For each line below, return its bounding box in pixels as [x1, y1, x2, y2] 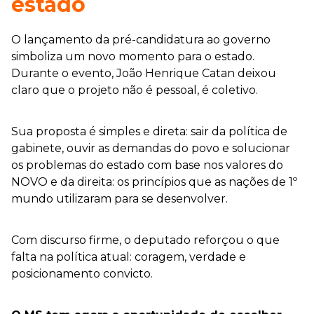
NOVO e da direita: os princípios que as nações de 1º [11, 175, 297, 189]
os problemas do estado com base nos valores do [11, 158, 283, 172]
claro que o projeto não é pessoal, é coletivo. [11, 83, 258, 97]
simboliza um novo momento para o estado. [11, 49, 254, 63]
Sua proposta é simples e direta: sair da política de [11, 124, 287, 138]
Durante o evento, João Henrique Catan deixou [11, 66, 276, 80]
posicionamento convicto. [11, 266, 153, 280]
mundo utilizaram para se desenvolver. [11, 191, 228, 205]
